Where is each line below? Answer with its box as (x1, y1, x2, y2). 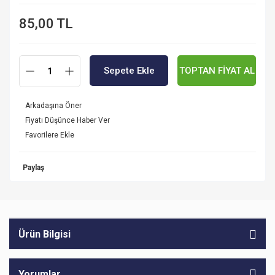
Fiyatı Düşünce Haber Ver (25, 116, 110, 125)
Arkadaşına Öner (25, 101, 82, 110)
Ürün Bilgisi (18, 228, 71, 240)
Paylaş (23, 163, 44, 172)
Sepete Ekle (103, 65, 155, 76)
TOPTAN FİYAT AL (179, 65, 255, 76)
